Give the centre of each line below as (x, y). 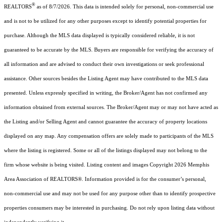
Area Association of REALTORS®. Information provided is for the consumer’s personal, (105, 179)
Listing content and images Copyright (131, 165)
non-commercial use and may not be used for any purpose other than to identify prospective (110, 194)
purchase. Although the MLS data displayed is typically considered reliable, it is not (99, 36)
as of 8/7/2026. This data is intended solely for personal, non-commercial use (124, 7)
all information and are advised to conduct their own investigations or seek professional (104, 64)
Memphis (198, 165)
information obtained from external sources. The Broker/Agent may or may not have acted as (111, 108)
